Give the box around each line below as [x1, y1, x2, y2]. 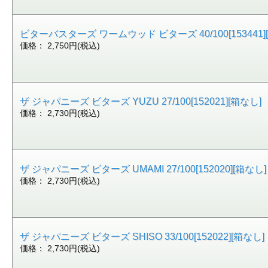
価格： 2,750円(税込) [20, 41, 100, 50]
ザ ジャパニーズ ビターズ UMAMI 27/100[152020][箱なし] [20, 163, 267, 174]
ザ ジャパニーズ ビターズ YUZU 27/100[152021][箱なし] [20, 96, 262, 106]
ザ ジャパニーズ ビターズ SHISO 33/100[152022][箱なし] [20, 231, 265, 242]
